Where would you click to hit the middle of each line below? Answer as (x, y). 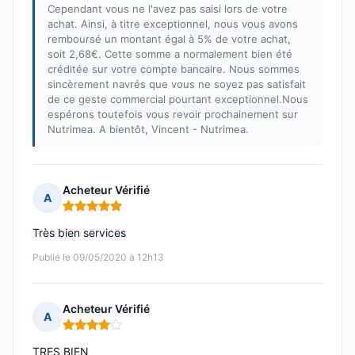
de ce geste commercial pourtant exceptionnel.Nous (178, 99)
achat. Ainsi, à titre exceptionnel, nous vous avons (173, 24)
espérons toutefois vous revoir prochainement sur (173, 115)
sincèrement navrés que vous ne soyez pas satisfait (177, 84)
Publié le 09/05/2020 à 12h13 (98, 258)
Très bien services (79, 233)
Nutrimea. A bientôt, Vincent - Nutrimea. (148, 130)
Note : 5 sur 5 (99, 212)
